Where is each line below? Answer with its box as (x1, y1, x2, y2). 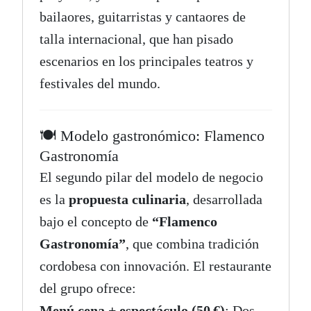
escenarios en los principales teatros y (39, 53, 253, 69)
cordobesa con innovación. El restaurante (39, 258, 271, 274)
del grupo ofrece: (39, 280, 136, 296)
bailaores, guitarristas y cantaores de (39, 9, 246, 25)
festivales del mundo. (39, 76, 160, 92)
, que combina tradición (125, 236, 259, 252)
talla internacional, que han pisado (39, 31, 233, 47)
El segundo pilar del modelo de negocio (39, 169, 263, 185)
